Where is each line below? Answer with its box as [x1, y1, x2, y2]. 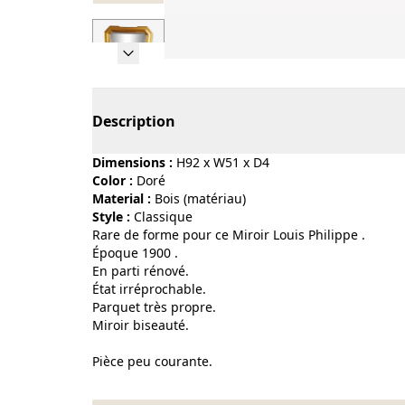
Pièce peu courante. [92, 353, 212, 370]
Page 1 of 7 [164, 59, 240, 79]
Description [92, 111, 175, 131]
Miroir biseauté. [92, 316, 189, 334]
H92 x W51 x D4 [176, 154, 269, 171]
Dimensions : [92, 154, 173, 171]
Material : [92, 190, 151, 207]
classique [142, 208, 193, 225]
